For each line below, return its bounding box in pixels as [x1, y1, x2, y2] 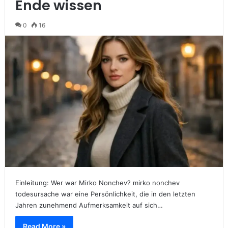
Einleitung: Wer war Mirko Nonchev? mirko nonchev [15, 178, 180, 187]
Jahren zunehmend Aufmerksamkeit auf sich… [15, 201, 163, 209]
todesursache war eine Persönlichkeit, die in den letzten [15, 189, 195, 198]
